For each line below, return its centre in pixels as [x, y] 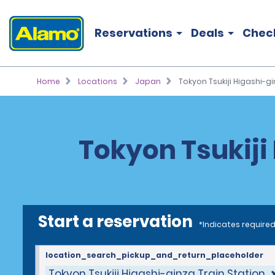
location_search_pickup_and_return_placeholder [154, 255]
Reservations [134, 33]
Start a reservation [115, 222]
